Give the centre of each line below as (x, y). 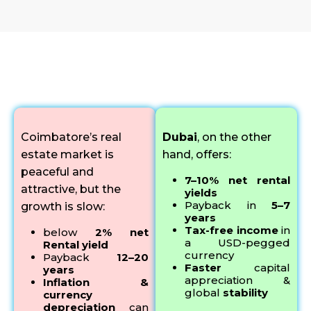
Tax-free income (232, 230)
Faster (203, 268)
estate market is (67, 155)
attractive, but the (71, 190)
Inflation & (96, 283)
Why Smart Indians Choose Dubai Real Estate (155, 77)
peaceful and (57, 172)
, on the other (234, 137)
